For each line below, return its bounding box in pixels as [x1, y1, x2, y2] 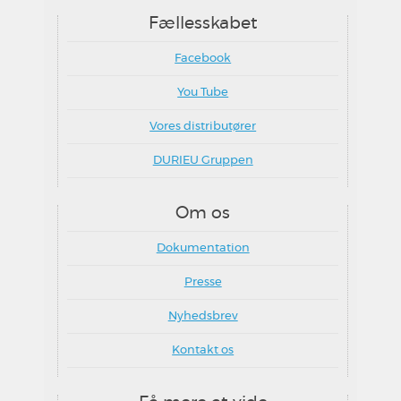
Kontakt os [172, 345, 235, 356]
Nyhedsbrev [167, 311, 238, 322]
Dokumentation [156, 243, 250, 254]
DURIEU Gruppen [152, 155, 253, 166]
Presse [183, 277, 222, 288]
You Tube [177, 87, 229, 98]
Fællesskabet [148, 14, 258, 32]
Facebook [175, 53, 232, 64]
